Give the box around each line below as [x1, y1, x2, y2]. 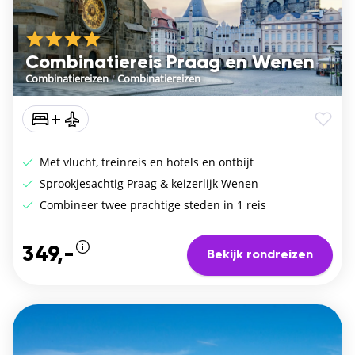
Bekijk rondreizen [207, 249, 313, 262]
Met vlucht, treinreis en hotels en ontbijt [36, 155, 254, 170]
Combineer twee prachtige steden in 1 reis [36, 197, 266, 213]
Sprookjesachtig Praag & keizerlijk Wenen [36, 176, 258, 192]
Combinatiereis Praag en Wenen [25, 53, 315, 73]
